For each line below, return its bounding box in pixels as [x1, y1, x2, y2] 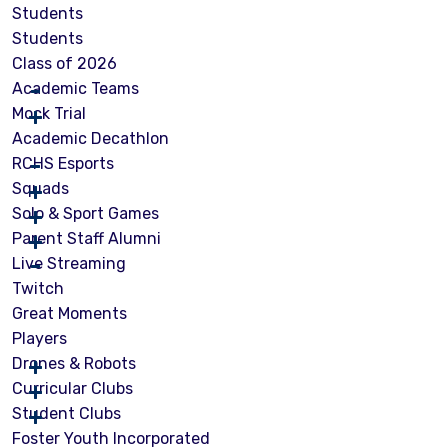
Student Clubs [12, 404, 121, 424]
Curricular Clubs [12, 379, 133, 399]
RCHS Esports [12, 154, 114, 174]
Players [12, 329, 67, 349]
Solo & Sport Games [12, 204, 159, 224]
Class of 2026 [12, 54, 117, 74]
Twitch [12, 279, 64, 299]
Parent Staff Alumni [12, 229, 161, 249]
